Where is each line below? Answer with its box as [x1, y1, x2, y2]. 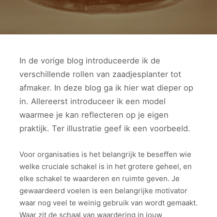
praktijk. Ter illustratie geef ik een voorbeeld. [19, 124, 190, 133]
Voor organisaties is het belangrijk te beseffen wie [19, 149, 191, 159]
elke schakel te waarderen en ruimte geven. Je [19, 173, 180, 183]
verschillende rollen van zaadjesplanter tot [19, 69, 181, 79]
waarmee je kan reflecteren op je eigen [19, 110, 169, 120]
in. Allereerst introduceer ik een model [19, 96, 166, 106]
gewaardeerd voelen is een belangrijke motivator [19, 186, 187, 195]
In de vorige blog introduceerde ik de [19, 56, 160, 65]
